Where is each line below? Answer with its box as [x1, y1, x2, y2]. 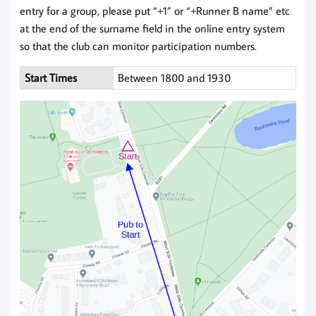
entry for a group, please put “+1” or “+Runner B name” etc [20, 3, 290, 18]
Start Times [25, 70, 78, 85]
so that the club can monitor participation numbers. [20, 38, 257, 53]
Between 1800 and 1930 [118, 70, 231, 85]
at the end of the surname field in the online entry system [20, 20, 285, 35]
